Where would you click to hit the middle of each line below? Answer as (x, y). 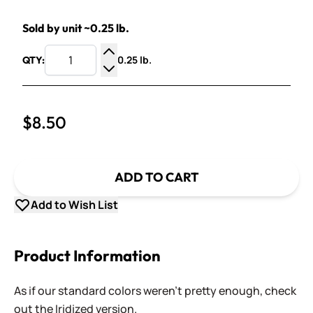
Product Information (87, 256)
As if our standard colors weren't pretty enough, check (155, 291)
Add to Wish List (74, 205)
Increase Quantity (154, 68)
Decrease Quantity (156, 85)
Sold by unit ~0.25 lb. (76, 28)
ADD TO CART (156, 177)
